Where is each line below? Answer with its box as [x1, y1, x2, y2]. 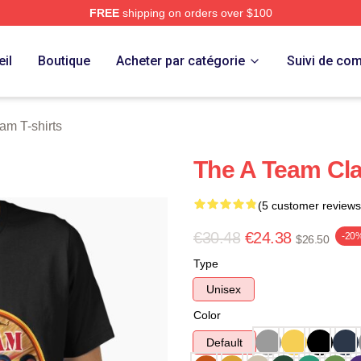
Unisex [206, 283, 241, 296]
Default [206, 336, 243, 349]
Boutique [37, 53, 90, 68]
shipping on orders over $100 [118, 6, 272, 19]
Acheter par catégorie [115, 53, 245, 68]
